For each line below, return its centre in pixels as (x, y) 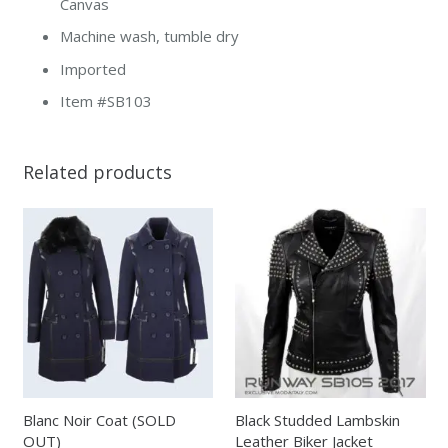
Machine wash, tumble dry (149, 36)
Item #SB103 (106, 101)
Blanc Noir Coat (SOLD (99, 420)
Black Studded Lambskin (318, 420)
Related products (97, 172)
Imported (93, 68)
